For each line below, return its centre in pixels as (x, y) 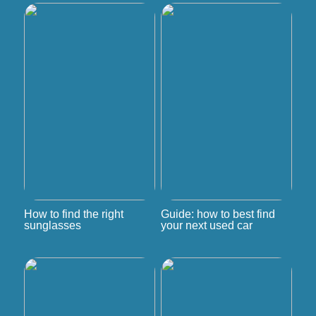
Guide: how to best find (218, 214)
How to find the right (73, 214)
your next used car (206, 225)
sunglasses (52, 225)
